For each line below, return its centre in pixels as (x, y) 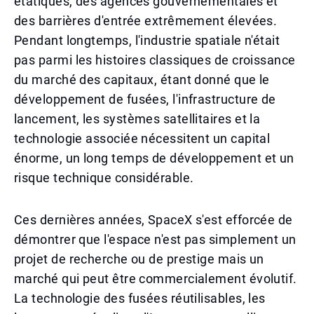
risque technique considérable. (104, 178)
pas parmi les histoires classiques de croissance (155, 60)
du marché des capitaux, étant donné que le (142, 80)
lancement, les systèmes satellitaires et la (137, 119)
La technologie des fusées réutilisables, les (140, 298)
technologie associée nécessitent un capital (142, 138)
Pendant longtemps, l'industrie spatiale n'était (147, 40)
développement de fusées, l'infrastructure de (145, 99)
